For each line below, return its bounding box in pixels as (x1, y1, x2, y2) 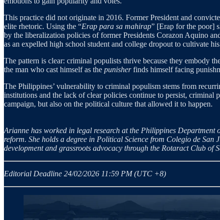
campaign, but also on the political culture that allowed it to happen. (4, 100, 213, 109)
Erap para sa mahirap (82, 22, 151, 31)
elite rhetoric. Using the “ (4, 22, 82, 31)
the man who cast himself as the (4, 65, 104, 74)
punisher (104, 65, 133, 74)
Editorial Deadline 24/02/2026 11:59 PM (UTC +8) (4, 169, 166, 178)
